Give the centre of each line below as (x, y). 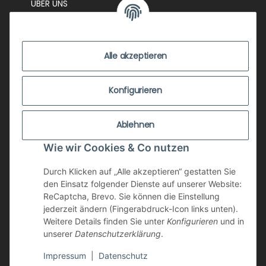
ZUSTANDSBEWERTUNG (76, 109)
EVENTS (45, 25)
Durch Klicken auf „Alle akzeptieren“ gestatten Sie (140, 171)
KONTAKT (50, 46)
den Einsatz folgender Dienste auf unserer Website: (142, 184)
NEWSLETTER (56, 214)
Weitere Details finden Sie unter (105, 221)
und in (231, 221)
